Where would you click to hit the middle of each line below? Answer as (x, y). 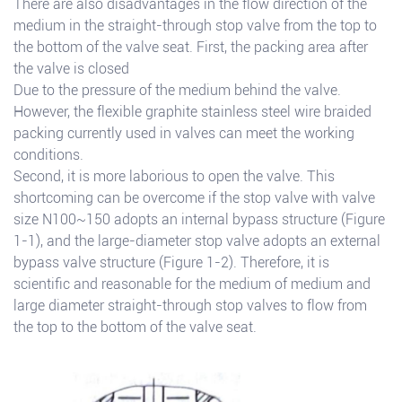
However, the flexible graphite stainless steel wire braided (192, 112)
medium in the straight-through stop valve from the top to (195, 26)
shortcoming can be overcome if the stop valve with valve (194, 198)
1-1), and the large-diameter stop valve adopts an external (197, 241)
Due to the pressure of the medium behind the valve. (177, 91)
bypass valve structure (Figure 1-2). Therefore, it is (171, 263)
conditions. (48, 155)
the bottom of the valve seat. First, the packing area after (191, 48)
